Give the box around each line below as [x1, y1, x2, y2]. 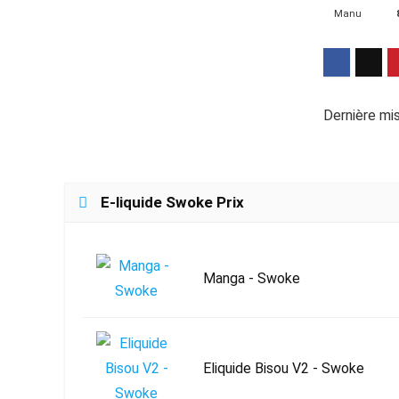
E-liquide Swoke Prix [101, 193, 244, 211]
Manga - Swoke [203, 270, 300, 287]
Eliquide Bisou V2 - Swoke [203, 360, 364, 377]
